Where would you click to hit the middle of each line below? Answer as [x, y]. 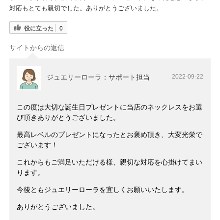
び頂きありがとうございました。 [68, 117]
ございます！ [37, 145]
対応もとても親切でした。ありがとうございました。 [86, 8]
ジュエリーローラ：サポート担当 [98, 77]
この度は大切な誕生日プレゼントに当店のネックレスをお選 [110, 107]
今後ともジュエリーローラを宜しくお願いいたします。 [103, 189]
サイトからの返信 [37, 47]
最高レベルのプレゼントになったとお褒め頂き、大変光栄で [110, 134]
